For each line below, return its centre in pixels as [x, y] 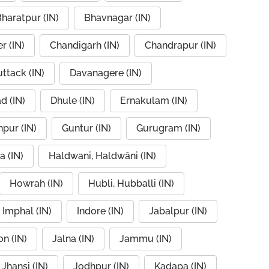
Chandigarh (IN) [85, 45]
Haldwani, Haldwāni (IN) [102, 156]
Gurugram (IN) [168, 128]
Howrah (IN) [36, 183]
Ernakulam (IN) [154, 101]
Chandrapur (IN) [180, 45]
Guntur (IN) [86, 128]
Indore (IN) [100, 211]
